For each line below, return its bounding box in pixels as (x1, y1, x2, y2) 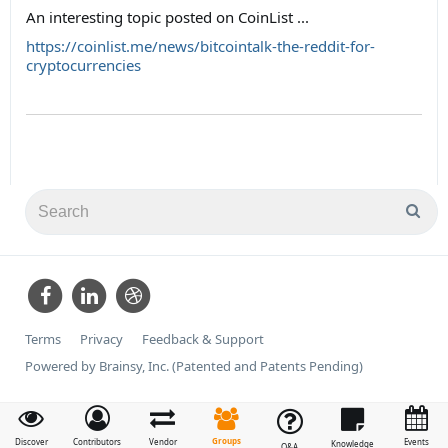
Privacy (80, 330, 123, 349)
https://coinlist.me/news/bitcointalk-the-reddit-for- (26, 36, 375, 57)
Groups (211, 434, 241, 446)
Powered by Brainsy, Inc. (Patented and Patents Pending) (25, 357, 363, 376)
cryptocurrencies (26, 55, 141, 76)
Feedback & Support (142, 330, 264, 349)
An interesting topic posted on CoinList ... (26, 7, 309, 28)
